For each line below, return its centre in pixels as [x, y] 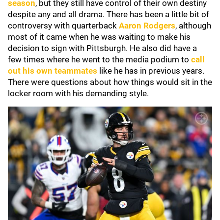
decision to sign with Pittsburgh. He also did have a [102, 48]
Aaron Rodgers [147, 26]
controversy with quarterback [63, 26]
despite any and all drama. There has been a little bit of [109, 14]
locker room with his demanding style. [78, 93]
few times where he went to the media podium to [99, 59]
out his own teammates [53, 71]
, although [193, 26]
